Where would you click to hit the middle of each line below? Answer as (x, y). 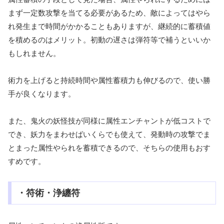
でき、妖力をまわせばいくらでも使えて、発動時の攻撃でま (109, 134)
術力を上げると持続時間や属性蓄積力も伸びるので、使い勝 (109, 80)
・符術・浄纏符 (48, 193)
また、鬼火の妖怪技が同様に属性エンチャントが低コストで (109, 121)
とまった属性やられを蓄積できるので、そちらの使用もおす (109, 148)
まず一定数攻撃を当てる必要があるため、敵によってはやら (109, 13)
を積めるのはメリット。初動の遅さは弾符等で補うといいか (109, 40)
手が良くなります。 (42, 94)
